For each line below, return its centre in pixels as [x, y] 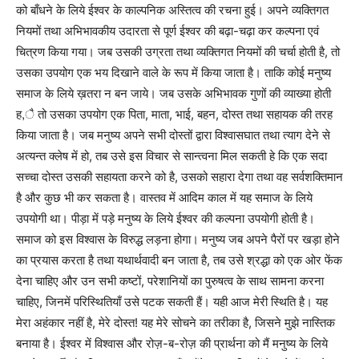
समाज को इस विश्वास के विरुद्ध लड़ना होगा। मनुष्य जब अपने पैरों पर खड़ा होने [178, 240]
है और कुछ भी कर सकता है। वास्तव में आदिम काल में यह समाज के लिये [164, 198]
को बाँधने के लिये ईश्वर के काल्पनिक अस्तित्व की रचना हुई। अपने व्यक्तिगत [172, 10]
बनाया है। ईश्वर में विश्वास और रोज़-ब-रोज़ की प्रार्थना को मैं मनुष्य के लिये [172, 344]
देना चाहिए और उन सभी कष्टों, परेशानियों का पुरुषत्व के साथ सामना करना [170, 281]
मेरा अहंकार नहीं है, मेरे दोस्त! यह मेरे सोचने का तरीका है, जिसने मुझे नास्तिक [175, 323]
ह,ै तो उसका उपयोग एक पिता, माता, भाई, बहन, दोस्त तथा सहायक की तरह [174, 115]
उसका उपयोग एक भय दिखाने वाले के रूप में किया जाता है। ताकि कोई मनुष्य [173, 73]
